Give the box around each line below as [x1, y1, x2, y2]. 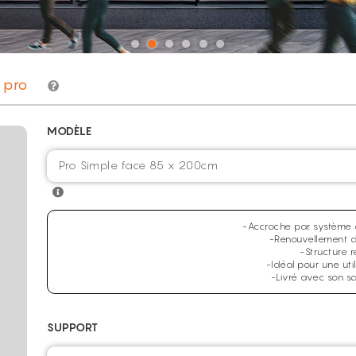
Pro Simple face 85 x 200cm [59, 158, 218, 172]
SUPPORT [47, 320, 99, 334]
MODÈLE [47, 124, 91, 137]
